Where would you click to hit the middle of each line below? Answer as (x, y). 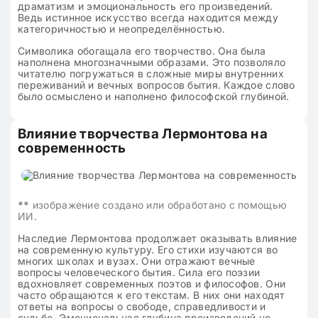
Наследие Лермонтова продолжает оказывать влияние (158, 238)
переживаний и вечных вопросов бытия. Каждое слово (157, 85)
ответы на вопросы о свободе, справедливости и (142, 306)
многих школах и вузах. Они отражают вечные (137, 261)
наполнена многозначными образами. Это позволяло (152, 62)
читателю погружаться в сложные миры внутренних (151, 73)
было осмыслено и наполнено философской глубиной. (154, 96)
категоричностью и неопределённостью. (122, 29)
